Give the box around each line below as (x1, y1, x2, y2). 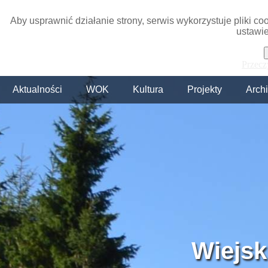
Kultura (133, 84, 163, 95)
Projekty (187, 84, 222, 95)
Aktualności (13, 84, 62, 95)
